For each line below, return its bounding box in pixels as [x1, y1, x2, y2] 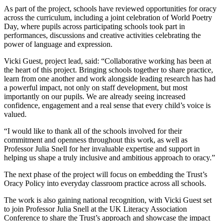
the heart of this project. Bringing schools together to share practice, [4, 66, 213, 74]
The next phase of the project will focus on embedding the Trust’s [4, 170, 207, 179]
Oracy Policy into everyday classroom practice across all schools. [4, 179, 206, 188]
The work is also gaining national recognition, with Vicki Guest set [4, 196, 212, 205]
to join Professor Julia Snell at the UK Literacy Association [4, 205, 187, 214]
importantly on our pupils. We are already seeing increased [4, 92, 185, 101]
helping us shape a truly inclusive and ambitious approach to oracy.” [4, 153, 215, 162]
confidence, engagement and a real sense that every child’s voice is [4, 101, 211, 110]
